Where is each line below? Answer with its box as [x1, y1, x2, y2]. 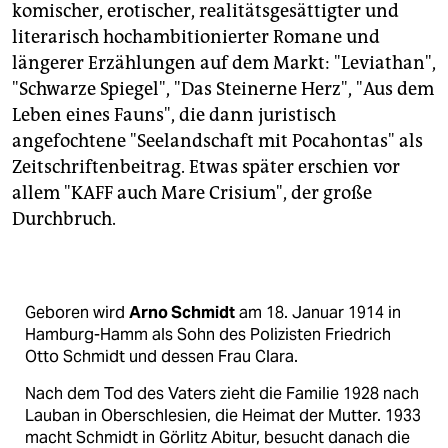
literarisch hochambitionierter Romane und [12, 26, 380, 49]
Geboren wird [25, 302, 129, 324]
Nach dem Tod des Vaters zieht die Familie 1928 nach [25, 383, 419, 405]
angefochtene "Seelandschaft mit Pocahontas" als [12, 130, 423, 153]
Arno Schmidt [129, 302, 235, 324]
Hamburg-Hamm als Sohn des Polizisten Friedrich [25, 324, 391, 346]
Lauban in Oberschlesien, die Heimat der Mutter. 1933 [25, 405, 421, 427]
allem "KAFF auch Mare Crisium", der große [12, 182, 372, 205]
